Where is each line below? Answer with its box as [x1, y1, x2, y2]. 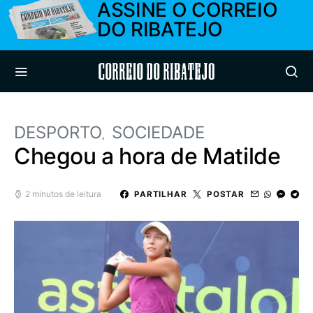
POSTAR [206, 189, 245, 199]
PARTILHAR [133, 189, 187, 199]
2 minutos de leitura [25, 189, 101, 199]
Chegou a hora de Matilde [14, 143, 281, 170]
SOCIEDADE [112, 122, 205, 143]
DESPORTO [14, 122, 102, 143]
